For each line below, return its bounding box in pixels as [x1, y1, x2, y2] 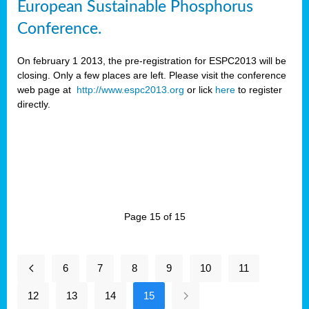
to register [235, 83, 282, 95]
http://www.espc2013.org [77, 83, 184, 95]
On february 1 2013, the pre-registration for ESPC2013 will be [17, 54, 286, 66]
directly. [17, 98, 50, 110]
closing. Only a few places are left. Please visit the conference [17, 69, 286, 81]
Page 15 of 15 [123, 210, 186, 222]
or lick [184, 83, 215, 95]
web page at [17, 83, 77, 95]
